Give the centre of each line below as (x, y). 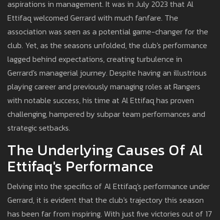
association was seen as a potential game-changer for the (108, 32)
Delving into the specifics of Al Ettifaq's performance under (109, 186)
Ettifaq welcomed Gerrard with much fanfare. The (93, 18)
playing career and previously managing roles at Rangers (104, 87)
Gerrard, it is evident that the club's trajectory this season (106, 200)
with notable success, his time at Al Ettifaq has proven (101, 100)
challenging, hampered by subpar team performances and (106, 114)
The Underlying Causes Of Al (105, 150)
